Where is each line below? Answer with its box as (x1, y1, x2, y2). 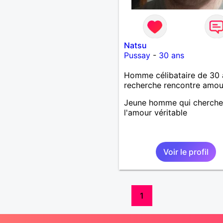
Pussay (123, 50, 150, 60)
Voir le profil (163, 146, 209, 157)
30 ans (158, 50, 184, 60)
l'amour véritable (123, 107, 187, 117)
